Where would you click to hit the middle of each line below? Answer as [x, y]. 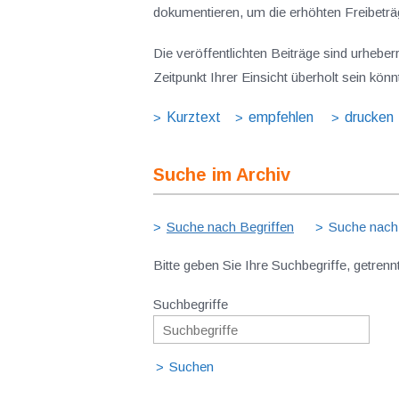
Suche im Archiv [222, 175]
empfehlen [281, 117]
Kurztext [194, 117]
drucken [369, 117]
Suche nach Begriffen [230, 227]
